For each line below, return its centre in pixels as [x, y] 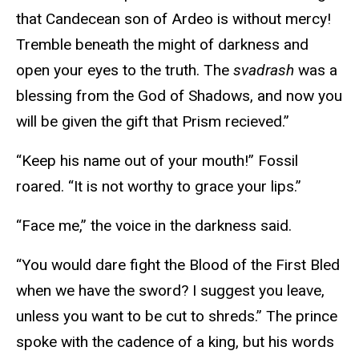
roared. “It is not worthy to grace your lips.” [161, 187]
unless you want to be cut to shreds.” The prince [177, 316]
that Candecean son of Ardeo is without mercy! [173, 19]
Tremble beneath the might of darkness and [162, 45]
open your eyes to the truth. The [125, 71]
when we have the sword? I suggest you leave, [170, 290]
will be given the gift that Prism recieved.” [155, 122]
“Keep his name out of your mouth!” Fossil [157, 161]
